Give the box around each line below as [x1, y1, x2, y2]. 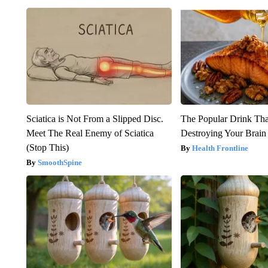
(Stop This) [26, 142, 69, 153]
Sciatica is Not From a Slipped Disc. [26, 114, 163, 124]
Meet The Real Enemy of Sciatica [26, 128, 154, 139]
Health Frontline [192, 144, 249, 153]
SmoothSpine [37, 158, 82, 167]
